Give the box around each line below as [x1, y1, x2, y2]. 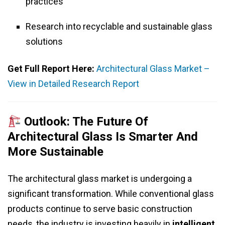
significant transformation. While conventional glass [8, 188, 214, 199]
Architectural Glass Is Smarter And [8, 130, 198, 144]
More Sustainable [8, 145, 103, 159]
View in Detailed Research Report [8, 78, 139, 89]
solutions [26, 36, 63, 47]
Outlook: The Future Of [21, 115, 149, 129]
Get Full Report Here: [8, 63, 96, 74]
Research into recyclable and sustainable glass [26, 21, 212, 32]
